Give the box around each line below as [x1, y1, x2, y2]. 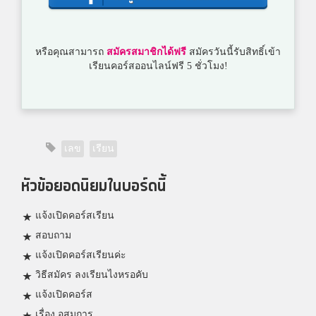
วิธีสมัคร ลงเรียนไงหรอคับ [35, 269, 148, 281]
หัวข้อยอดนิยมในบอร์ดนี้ [21, 173, 166, 201]
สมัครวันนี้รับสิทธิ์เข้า [186, 47, 281, 58]
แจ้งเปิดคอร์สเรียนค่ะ [35, 250, 126, 261]
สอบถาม [35, 230, 71, 241]
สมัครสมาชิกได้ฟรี [107, 47, 186, 58]
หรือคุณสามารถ [35, 47, 107, 58]
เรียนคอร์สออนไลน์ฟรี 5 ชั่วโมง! [88, 61, 228, 72]
